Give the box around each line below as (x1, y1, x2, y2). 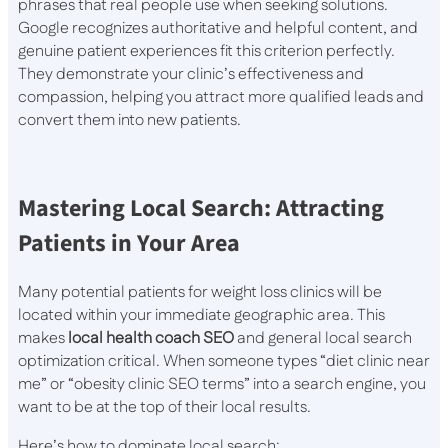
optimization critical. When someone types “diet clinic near (18, 350, 430, 374)
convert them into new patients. (18, 109, 241, 133)
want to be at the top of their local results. (18, 396, 311, 420)
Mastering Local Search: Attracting (18, 191, 384, 227)
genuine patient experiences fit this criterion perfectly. (18, 40, 395, 64)
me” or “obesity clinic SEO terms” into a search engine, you (18, 373, 426, 397)
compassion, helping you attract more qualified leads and (18, 86, 424, 110)
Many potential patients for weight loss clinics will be (18, 281, 382, 305)
